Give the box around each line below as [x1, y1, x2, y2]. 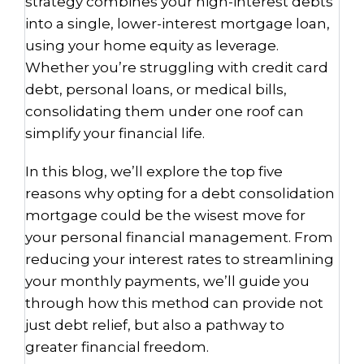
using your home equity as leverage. [25, 37, 279, 54]
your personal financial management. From [25, 229, 333, 245]
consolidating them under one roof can [25, 103, 304, 119]
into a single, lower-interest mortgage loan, [25, 15, 330, 32]
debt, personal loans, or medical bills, [25, 81, 287, 97]
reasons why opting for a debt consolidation [25, 185, 335, 201]
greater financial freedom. [25, 339, 209, 355]
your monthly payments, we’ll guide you [25, 273, 310, 289]
